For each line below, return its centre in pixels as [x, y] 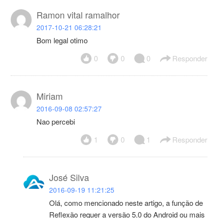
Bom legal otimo [62, 40]
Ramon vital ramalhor [78, 14]
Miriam [50, 96]
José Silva [69, 177]
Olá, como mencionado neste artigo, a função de [126, 202]
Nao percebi [56, 121]
